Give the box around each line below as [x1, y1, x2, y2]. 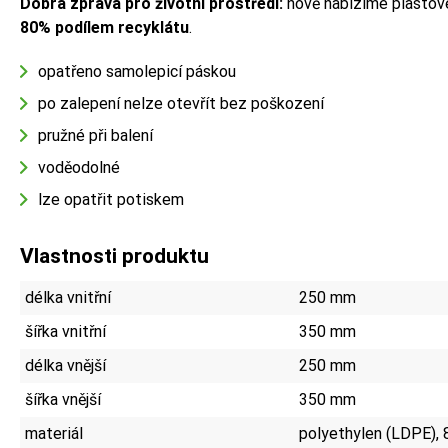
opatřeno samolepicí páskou [38, 61, 236, 81]
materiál [25, 423, 83, 443]
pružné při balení [38, 125, 153, 145]
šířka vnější [25, 389, 101, 409]
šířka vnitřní [25, 321, 106, 341]
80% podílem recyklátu [20, 17, 189, 37]
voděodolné [38, 157, 120, 177]
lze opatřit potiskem [38, 189, 184, 209]
